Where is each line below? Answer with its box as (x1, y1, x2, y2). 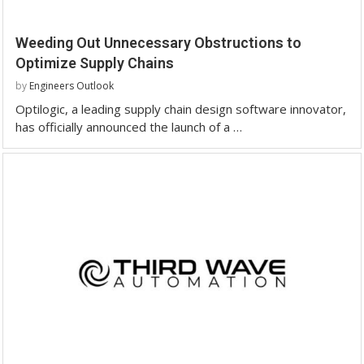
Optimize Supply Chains (15, 54, 174, 71)
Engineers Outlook (29, 78, 114, 93)
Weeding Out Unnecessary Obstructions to (15, 33, 301, 51)
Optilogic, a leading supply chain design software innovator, (15, 100, 346, 117)
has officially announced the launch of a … (15, 118, 242, 135)
